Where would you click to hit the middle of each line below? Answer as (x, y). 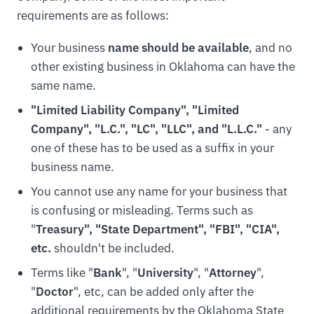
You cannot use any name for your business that (159, 192)
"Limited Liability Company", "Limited (135, 110)
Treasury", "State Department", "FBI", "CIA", (157, 230)
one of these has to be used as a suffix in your (152, 148)
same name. (63, 85)
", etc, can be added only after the (163, 292)
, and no (270, 47)
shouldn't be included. (112, 248)
